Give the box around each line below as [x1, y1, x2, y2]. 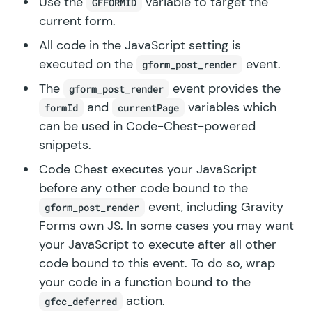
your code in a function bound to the [39, 274, 251, 291]
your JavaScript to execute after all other [39, 236, 276, 253]
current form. [39, 13, 116, 30]
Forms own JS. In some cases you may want [39, 217, 294, 235]
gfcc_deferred [45, 295, 117, 309]
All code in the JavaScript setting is [39, 37, 241, 54]
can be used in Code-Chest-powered [39, 118, 256, 135]
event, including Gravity [145, 198, 283, 216]
